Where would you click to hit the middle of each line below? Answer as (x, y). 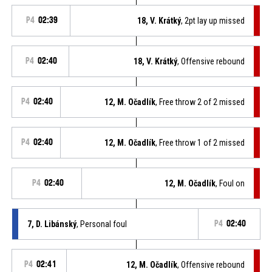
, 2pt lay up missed (213, 20)
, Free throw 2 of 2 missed (200, 102)
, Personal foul (101, 224)
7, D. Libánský (52, 224)
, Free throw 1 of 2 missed (200, 142)
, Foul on (230, 183)
